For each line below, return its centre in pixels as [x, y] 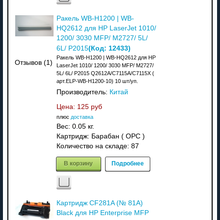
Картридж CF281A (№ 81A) [99, 203]
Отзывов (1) [34, 63]
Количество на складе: [94, 146]
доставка [82, 117]
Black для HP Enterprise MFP [102, 213]
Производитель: [83, 92]
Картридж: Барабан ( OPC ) [100, 136]
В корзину [79, 163]
